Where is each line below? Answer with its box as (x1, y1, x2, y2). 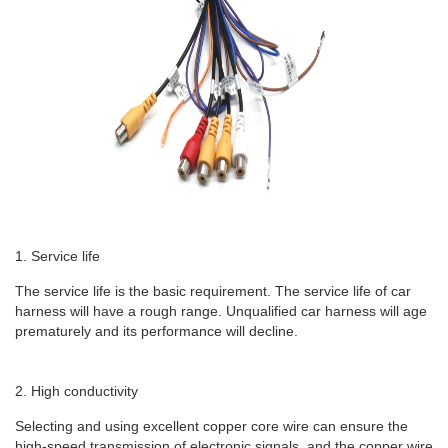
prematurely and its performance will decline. (15, 323, 298, 340)
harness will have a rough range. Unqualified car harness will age (15, 303, 427, 320)
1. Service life (15, 248, 100, 265)
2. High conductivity (15, 383, 138, 400)
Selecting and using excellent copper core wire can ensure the (15, 418, 408, 435)
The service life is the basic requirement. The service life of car (15, 283, 411, 300)
